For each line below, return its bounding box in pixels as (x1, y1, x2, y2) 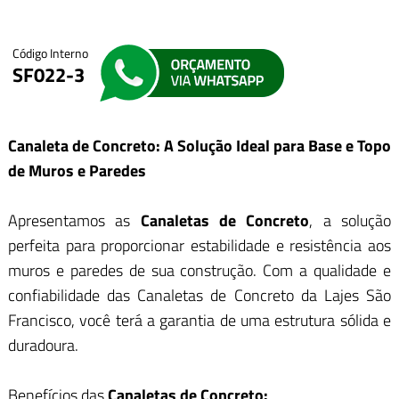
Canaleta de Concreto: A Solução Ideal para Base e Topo (7, 134, 392, 159)
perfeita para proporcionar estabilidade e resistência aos (7, 233, 392, 258)
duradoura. (7, 333, 78, 358)
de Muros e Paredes (7, 159, 146, 183)
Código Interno (12, 44, 88, 63)
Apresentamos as (7, 208, 141, 233)
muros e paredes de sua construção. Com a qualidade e (7, 258, 392, 283)
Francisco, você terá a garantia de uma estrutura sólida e (7, 308, 392, 333)
